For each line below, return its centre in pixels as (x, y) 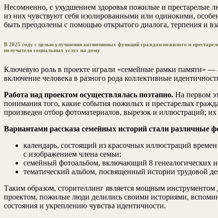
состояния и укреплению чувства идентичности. (85, 205)
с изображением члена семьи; (72, 154)
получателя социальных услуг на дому (52, 50)
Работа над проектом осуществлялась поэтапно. (89, 94)
